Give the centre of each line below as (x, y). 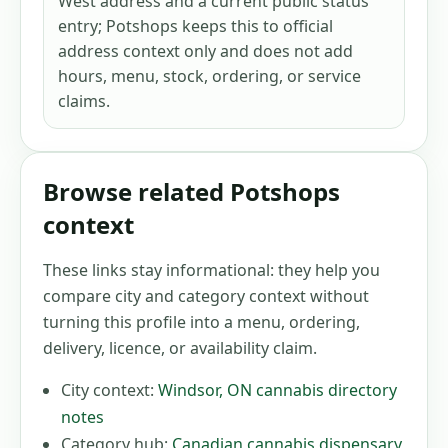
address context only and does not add (205, 50)
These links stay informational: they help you (211, 269)
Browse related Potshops (191, 191)
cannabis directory (324, 389)
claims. (84, 100)
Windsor (188, 389)
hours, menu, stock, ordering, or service (209, 75)
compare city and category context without (206, 295)
